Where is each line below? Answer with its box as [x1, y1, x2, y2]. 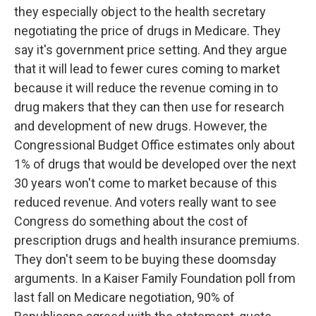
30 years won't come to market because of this [14, 176, 277, 190]
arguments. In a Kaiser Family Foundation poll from [14, 271, 296, 286]
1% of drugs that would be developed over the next [14, 157, 296, 171]
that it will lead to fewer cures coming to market [14, 61, 280, 76]
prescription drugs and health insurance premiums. [14, 233, 300, 248]
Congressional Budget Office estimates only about [14, 138, 295, 152]
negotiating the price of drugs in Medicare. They [14, 23, 281, 38]
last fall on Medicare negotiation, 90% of [14, 290, 235, 305]
